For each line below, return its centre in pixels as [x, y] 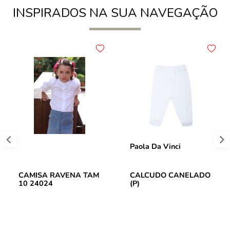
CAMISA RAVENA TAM [59, 175]
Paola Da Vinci [155, 146]
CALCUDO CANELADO [170, 175]
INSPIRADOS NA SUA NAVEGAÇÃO [115, 13]
